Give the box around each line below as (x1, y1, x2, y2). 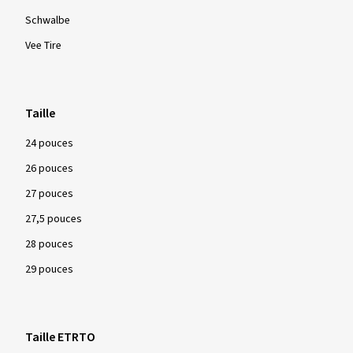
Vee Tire (25, 38, 61, 54)
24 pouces (25, 136, 73, 151)
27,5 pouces (25, 211, 82, 227)
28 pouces (25, 236, 73, 252)
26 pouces (25, 161, 73, 176)
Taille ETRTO (25, 329, 95, 346)
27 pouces (25, 186, 73, 202)
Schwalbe (25, 13, 70, 28)
